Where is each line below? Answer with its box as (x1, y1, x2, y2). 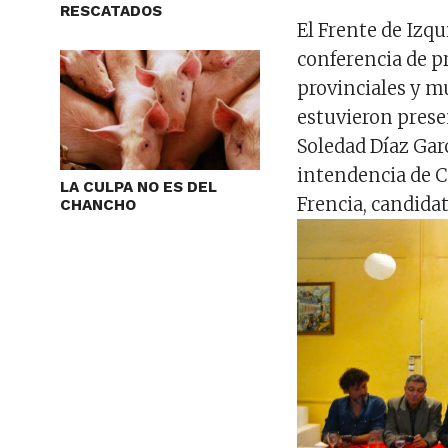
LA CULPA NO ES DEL (60, 178, 217, 197)
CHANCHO (60, 196, 136, 215)
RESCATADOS (60, 2, 162, 21)
